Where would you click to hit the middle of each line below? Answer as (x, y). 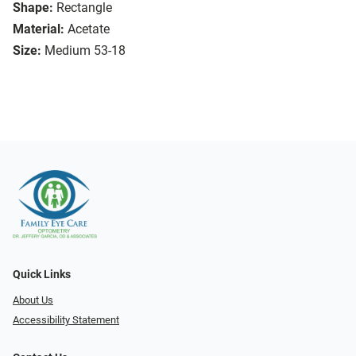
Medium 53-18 (85, 51)
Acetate (89, 29)
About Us (33, 300)
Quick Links (42, 275)
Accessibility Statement (66, 319)
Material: (39, 29)
